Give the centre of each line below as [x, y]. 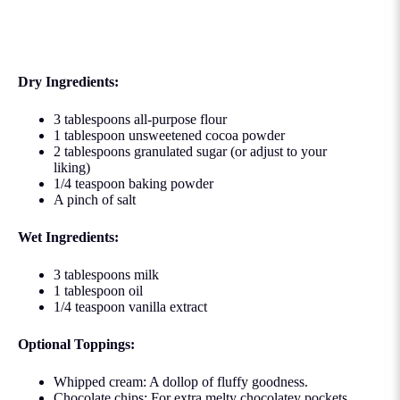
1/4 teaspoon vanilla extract [130, 306]
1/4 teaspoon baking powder [133, 183]
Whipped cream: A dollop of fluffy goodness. [181, 381]
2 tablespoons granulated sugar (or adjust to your [190, 151]
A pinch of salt [95, 199]
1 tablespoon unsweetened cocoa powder [169, 135]
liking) [72, 167]
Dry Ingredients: [68, 81]
